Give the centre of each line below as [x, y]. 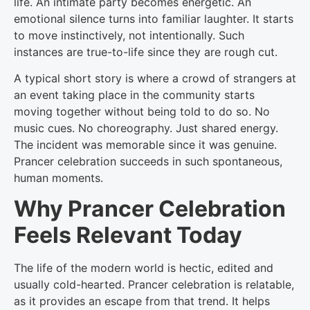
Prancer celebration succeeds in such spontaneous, [148, 161]
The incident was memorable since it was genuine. [145, 144]
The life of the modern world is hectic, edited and [144, 268]
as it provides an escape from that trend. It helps [142, 301]
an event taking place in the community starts [134, 94]
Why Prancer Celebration [150, 209]
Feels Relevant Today [128, 235]
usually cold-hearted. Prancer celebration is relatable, [154, 285]
